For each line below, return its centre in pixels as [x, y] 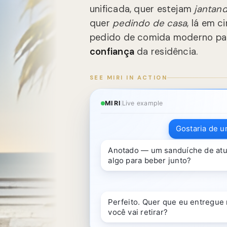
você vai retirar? [138, 212]
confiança [112, 52]
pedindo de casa [150, 24]
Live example [142, 103]
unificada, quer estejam [142, 9]
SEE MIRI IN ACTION [129, 78]
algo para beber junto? [150, 160]
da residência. [166, 52]
